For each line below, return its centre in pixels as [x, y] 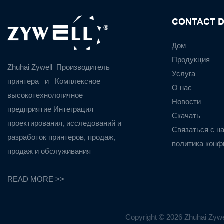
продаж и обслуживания [50, 151]
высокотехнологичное [45, 95]
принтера [24, 81]
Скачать [186, 115]
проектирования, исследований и [64, 123]
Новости [186, 101]
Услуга [183, 73]
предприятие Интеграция [50, 109]
